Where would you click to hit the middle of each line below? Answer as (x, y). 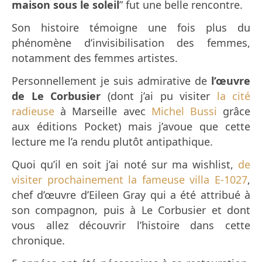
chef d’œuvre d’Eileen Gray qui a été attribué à (131, 195)
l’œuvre (231, 81)
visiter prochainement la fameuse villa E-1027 (130, 180)
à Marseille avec (103, 111)
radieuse (33, 111)
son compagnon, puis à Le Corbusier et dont (131, 210)
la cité (230, 96)
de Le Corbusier (56, 96)
